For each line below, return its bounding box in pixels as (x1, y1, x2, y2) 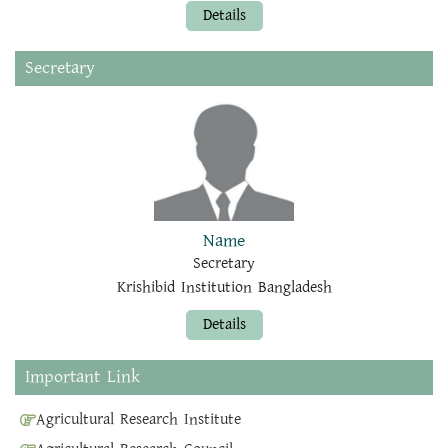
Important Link (25, 364, 140, 391)
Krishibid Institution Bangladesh (116, 276, 332, 300)
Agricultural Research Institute (36, 408, 241, 432)
